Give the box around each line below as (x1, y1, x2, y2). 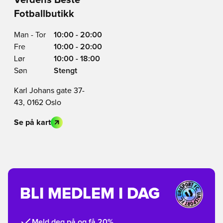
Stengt (54, 67, 77, 75)
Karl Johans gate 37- (14, 87, 85, 95)
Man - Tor (14, 31, 46, 39)
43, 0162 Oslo (14, 99, 61, 107)
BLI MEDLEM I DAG (20, 186, 160, 202)
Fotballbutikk (14, 9, 74, 19)
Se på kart (14, 118, 51, 126)
